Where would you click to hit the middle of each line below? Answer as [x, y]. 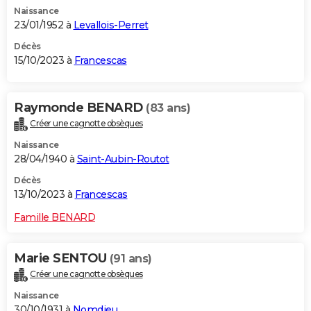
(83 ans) [168, 108]
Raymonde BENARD [80, 107]
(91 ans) [131, 258]
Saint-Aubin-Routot [123, 159]
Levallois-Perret [111, 25]
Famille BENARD [54, 217]
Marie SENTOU [62, 258]
